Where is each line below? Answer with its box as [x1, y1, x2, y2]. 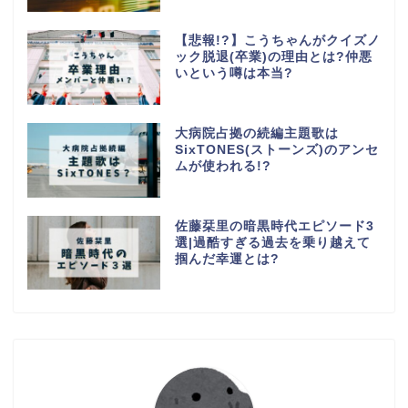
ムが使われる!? [174, 158, 271, 173]
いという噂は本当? [174, 66, 293, 80]
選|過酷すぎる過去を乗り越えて [174, 235, 371, 250]
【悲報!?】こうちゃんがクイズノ [174, 33, 381, 47]
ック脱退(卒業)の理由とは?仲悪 [174, 49, 372, 64]
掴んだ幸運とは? [174, 251, 280, 266]
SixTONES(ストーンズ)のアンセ [174, 142, 379, 157]
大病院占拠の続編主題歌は [174, 126, 339, 140]
